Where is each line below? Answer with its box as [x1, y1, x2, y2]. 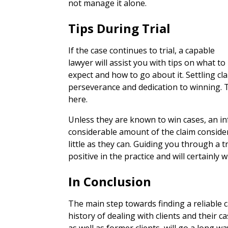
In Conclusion [68, 173, 152, 190]
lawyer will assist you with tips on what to [68, 57, 226, 68]
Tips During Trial [68, 20, 171, 37]
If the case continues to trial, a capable [68, 45, 215, 56]
